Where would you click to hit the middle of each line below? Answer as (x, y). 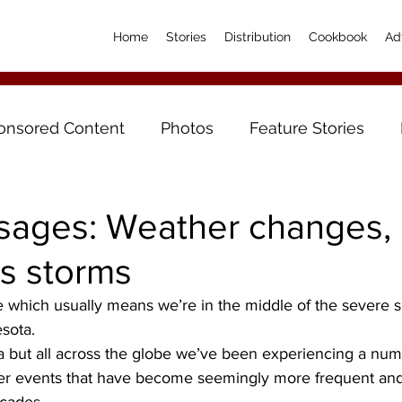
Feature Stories (307, 127)
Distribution (258, 37)
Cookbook (338, 37)
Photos (187, 127)
